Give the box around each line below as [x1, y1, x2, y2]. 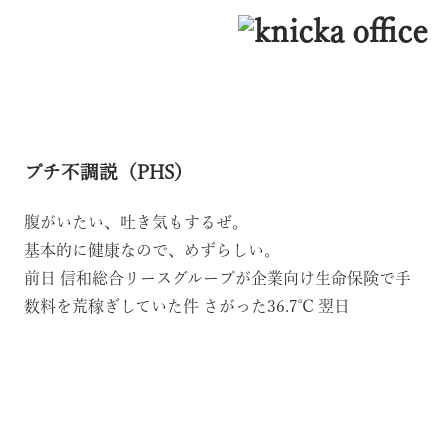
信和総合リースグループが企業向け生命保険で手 [60, 269, 411, 286]
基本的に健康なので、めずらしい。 [24, 241, 280, 258]
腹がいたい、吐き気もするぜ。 [24, 213, 248, 230]
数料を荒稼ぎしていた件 [24, 297, 203, 314]
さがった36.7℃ [203, 297, 318, 314]
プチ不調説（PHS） [24, 162, 193, 181]
